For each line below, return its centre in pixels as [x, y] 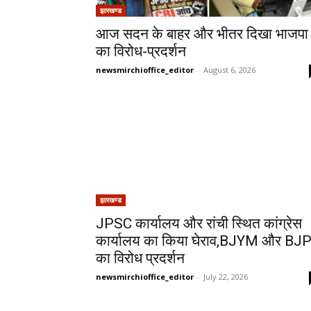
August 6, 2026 [229, 70]
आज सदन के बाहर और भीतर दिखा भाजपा [202, 34]
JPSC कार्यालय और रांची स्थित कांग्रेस [199, 224]
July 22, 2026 [226, 277]
